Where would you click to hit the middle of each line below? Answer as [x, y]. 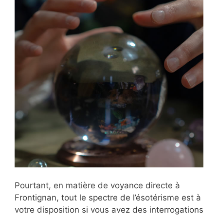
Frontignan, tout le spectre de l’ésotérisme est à [108, 198]
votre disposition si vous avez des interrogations [109, 210]
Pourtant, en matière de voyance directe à [97, 186]
